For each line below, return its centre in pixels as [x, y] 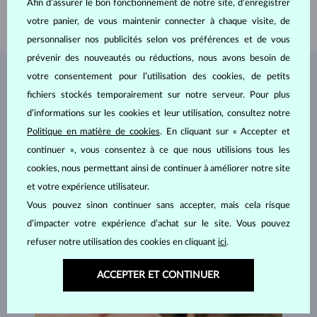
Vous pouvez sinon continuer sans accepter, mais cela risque [158, 206]
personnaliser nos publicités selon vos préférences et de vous [158, 40]
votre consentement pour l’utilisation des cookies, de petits [158, 77]
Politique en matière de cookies [93, 132]
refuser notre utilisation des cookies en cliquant [122, 242]
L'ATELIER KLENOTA [200, 82]
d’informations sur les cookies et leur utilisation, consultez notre [158, 114]
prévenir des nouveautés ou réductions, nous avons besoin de [158, 58]
